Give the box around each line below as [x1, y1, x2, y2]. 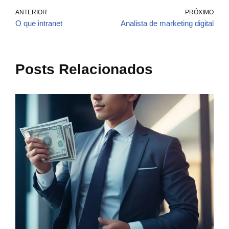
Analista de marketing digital [121, 19, 214, 28]
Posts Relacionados [15, 61, 153, 78]
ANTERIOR [15, 9, 47, 16]
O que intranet [15, 19, 62, 28]
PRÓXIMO [185, 9, 214, 16]
